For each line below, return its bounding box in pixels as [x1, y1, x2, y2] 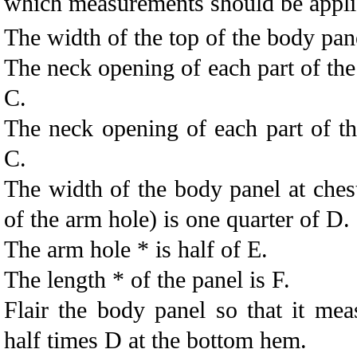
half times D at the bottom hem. [4, 327, 307, 353]
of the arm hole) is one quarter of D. [4, 206, 350, 232]
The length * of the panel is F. [4, 266, 290, 292]
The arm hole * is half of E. [4, 236, 268, 262]
